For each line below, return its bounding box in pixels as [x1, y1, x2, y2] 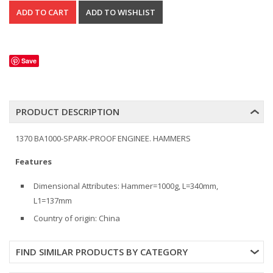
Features [15, 156, 52, 167]
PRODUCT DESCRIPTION [16, 105, 119, 118]
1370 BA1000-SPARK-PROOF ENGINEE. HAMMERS [15, 133, 191, 144]
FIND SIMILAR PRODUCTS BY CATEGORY [16, 246, 188, 258]
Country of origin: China [34, 213, 120, 224]
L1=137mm [34, 195, 72, 206]
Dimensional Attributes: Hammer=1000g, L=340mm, [34, 180, 218, 191]
